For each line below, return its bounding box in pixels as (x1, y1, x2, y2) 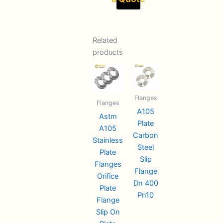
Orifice (97, 171, 118, 181)
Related (93, 35, 117, 45)
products (93, 47, 123, 57)
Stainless (93, 135, 123, 145)
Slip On (96, 207, 120, 217)
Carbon (133, 130, 158, 140)
